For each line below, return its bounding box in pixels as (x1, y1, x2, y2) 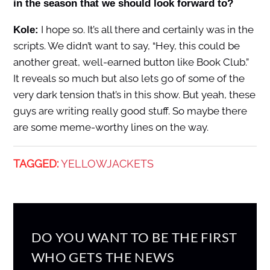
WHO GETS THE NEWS (31, 248, 175, 265)
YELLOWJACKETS (60, 157, 154, 170)
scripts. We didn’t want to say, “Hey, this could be (13, 39, 240, 52)
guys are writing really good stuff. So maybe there (13, 104, 247, 117)
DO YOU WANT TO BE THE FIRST (31, 228, 237, 245)
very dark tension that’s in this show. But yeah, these (13, 88, 256, 101)
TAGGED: (13, 157, 58, 170)
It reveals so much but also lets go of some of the (13, 72, 245, 84)
